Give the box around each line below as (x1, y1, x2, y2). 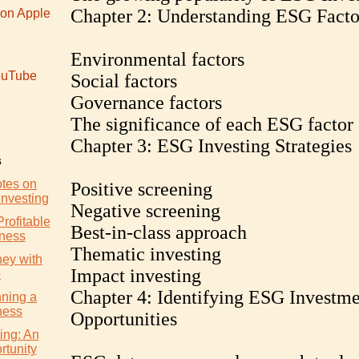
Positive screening (70, 179, 212, 200)
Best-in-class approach (70, 222, 247, 243)
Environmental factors (70, 49, 244, 70)
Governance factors (70, 92, 222, 113)
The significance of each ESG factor (70, 114, 353, 135)
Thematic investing (70, 244, 221, 264)
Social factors (70, 71, 177, 91)
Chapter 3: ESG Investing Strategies (70, 135, 352, 156)
